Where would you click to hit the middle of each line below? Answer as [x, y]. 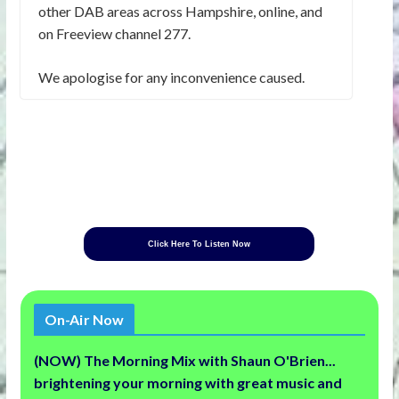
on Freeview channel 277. [114, 33]
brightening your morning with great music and [187, 381]
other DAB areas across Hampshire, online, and [180, 11]
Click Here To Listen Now [199, 244]
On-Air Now [84, 318]
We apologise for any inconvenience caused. [171, 77]
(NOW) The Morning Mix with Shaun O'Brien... [184, 359]
